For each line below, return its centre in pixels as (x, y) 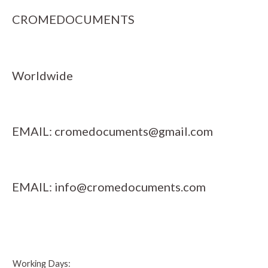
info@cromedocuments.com (130, 186)
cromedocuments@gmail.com (134, 131)
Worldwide (42, 75)
